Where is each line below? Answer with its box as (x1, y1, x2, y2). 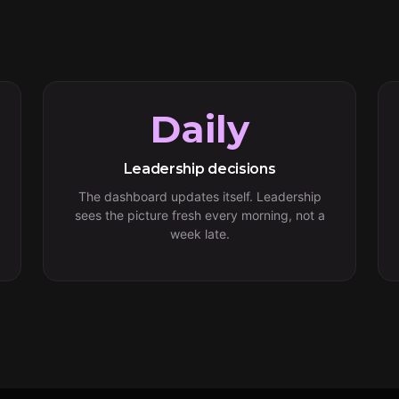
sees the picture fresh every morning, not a (74, 208, 325, 223)
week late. (169, 226, 230, 241)
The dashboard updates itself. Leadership (77, 189, 322, 204)
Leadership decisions (123, 160, 276, 177)
